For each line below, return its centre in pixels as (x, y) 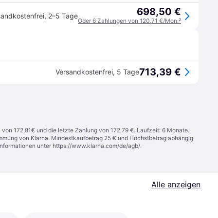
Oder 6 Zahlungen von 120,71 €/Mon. (128, 21)
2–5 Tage (63, 16)
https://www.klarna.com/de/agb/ (96, 146)
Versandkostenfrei (84, 72)
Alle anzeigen (176, 184)
